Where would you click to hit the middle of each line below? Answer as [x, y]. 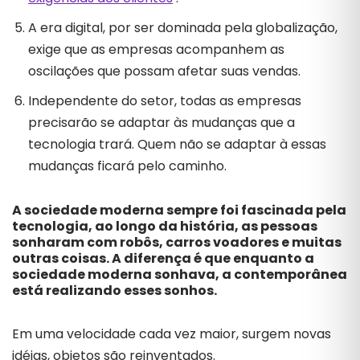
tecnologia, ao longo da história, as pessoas [166, 226]
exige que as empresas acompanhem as [156, 49]
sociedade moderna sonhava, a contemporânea [180, 274]
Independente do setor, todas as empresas [165, 101]
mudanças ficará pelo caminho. [127, 166]
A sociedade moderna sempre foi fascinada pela [179, 210]
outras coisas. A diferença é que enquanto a [163, 258]
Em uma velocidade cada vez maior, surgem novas [172, 334]
